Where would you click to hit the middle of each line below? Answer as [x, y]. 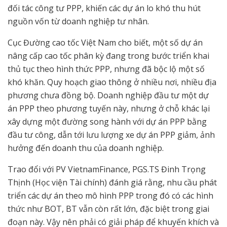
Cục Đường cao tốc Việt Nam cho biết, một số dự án [105, 43]
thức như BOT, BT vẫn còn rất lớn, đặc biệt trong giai [108, 209]
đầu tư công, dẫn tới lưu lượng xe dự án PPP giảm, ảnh [111, 135]
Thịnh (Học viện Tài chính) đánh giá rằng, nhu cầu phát [112, 183]
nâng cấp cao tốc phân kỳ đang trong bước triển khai [108, 56]
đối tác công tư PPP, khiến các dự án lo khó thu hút [104, 8]
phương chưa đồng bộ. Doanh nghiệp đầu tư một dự [108, 96]
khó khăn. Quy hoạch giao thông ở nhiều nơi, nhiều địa [112, 82]
